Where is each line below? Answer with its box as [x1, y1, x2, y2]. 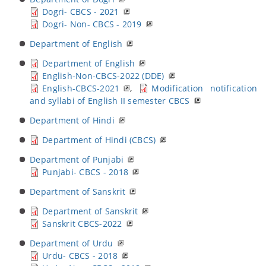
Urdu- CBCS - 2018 [42, 250, 118, 261]
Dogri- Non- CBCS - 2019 [42, 18, 142, 30]
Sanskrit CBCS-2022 [42, 218, 122, 229]
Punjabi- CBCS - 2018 [42, 166, 128, 178]
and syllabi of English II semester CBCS [30, 95, 190, 106]
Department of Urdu [30, 237, 113, 249]
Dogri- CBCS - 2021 [42, 6, 119, 17]
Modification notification [151, 83, 258, 94]
